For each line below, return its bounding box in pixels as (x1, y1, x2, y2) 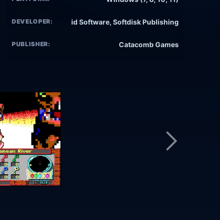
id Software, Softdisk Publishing (71, 18, 179, 27)
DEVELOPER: (12, 18, 53, 26)
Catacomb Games (119, 40, 179, 49)
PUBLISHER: (12, 40, 51, 48)
